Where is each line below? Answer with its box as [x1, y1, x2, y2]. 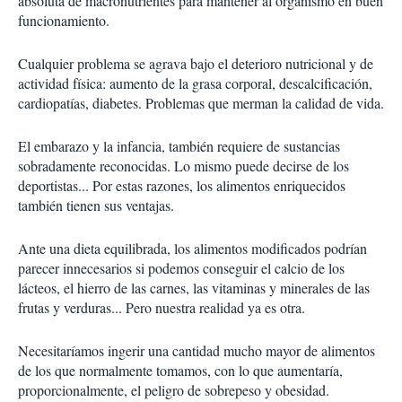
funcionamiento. [18, 11, 109, 30]
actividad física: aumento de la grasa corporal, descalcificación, [18, 74, 372, 92]
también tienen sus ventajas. [18, 196, 174, 214]
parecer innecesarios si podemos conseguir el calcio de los [18, 258, 345, 277]
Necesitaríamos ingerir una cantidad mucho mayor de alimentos [18, 341, 375, 360]
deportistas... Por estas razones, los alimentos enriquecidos [18, 176, 345, 195]
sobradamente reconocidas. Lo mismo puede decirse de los [18, 156, 349, 175]
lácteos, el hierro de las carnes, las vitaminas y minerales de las [18, 278, 370, 297]
